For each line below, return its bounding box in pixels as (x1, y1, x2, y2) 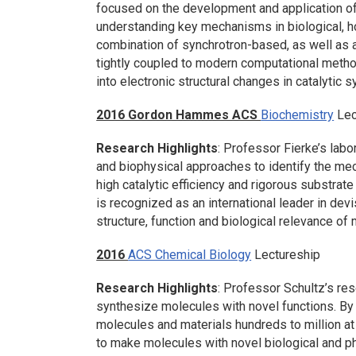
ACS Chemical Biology (128, 247, 252, 263)
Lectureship (251, 247, 321, 263)
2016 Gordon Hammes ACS (96, 106, 261, 122)
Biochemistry (261, 106, 335, 122)
